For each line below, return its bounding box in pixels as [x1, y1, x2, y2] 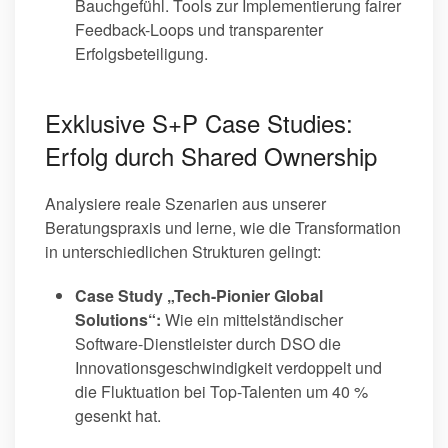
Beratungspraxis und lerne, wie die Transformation [45, 216, 401, 240]
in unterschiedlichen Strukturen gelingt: [45, 240, 321, 264]
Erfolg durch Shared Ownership [45, 138, 377, 174]
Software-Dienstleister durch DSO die [75, 332, 341, 356]
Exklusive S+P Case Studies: [45, 105, 353, 141]
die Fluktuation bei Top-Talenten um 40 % [75, 380, 368, 404]
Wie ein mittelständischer [161, 308, 343, 332]
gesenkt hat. [75, 404, 161, 428]
